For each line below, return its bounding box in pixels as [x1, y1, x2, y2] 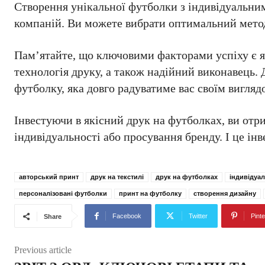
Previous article [14, 245, 72, 255]
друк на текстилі [91, 173, 144, 180]
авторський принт [19, 173, 79, 180]
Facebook [112, 212, 141, 219]
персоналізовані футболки [19, 190, 107, 197]
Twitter [189, 212, 208, 219]
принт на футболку [119, 190, 182, 197]
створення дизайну [193, 190, 256, 197]
